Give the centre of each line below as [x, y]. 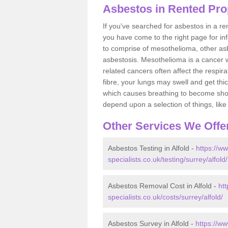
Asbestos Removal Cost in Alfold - [163, 186]
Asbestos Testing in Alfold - [152, 148]
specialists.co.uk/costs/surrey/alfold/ [165, 197]
